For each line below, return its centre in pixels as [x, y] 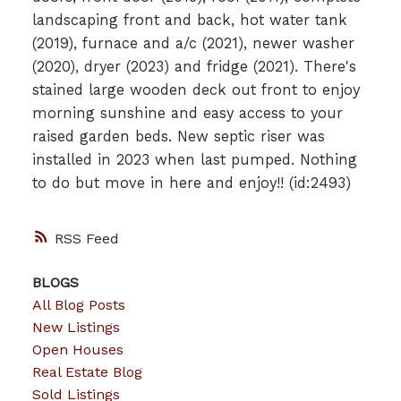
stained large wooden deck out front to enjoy [196, 90]
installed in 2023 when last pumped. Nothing [194, 160]
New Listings [76, 327]
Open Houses [77, 349]
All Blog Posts [78, 304]
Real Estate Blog [87, 371]
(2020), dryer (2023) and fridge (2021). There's [194, 67]
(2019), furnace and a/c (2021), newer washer [193, 44]
